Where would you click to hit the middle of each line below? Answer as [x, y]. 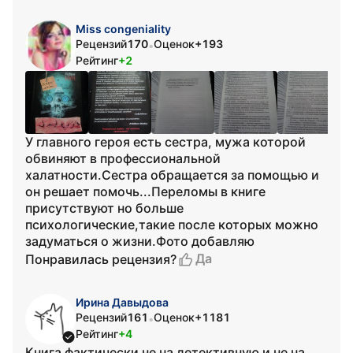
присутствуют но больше [104, 208]
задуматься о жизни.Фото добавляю [140, 241]
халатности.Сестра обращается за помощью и [172, 175]
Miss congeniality [123, 29]
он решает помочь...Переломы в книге [145, 191]
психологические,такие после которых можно [172, 225]
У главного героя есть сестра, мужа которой [165, 142]
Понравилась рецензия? [101, 259]
